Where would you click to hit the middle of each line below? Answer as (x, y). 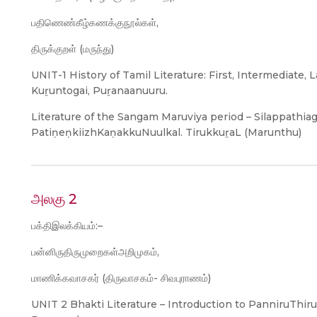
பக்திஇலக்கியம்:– (67, 226)
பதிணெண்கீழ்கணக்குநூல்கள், (95, 23)
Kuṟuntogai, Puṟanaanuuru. (99, 91)
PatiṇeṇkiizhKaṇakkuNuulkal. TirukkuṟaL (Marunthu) (166, 132)
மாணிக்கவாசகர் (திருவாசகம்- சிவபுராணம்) (121, 278)
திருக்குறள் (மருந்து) (73, 49)
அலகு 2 (54, 199)
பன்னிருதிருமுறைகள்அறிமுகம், (95, 252)
